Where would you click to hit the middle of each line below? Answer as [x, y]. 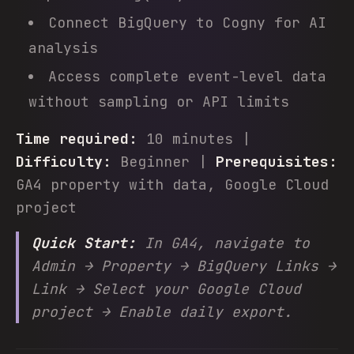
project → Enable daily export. [162, 312]
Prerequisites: [277, 162]
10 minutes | [194, 139]
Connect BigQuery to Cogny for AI [187, 23]
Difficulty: [64, 162]
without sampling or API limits [159, 102]
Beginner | [164, 162]
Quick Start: [84, 243]
